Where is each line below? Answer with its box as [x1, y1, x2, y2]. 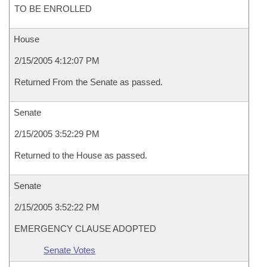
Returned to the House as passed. [14, 150, 147, 160]
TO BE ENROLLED [14, 4, 92, 14]
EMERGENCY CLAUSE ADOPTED [14, 223, 156, 234]
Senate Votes [44, 245, 96, 255]
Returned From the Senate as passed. [14, 77, 163, 87]
